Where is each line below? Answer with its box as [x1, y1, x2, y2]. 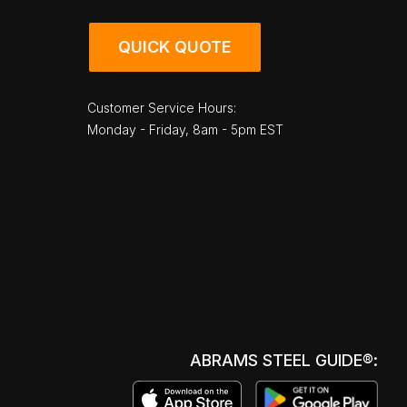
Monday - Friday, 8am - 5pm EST [87, 122, 283, 138]
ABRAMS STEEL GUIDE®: [190, 351, 378, 371]
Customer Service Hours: [87, 100, 236, 116]
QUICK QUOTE [118, 37, 232, 57]
